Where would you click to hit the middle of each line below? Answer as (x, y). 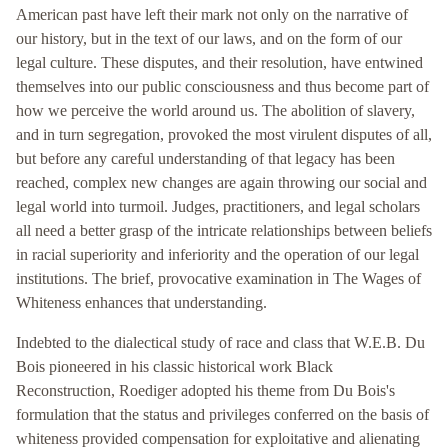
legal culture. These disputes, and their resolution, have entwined (219, 63)
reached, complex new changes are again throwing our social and (221, 183)
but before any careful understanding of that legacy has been (205, 159)
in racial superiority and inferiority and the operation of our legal (217, 255)
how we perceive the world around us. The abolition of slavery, (215, 111)
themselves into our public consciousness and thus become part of (222, 87)
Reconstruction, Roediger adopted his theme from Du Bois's (205, 391)
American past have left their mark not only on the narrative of (212, 15)
